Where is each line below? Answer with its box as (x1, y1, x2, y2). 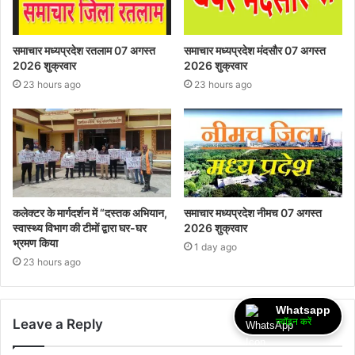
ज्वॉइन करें (276, 316, 311, 327)
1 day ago (194, 241, 237, 254)
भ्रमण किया (13, 236, 58, 250)
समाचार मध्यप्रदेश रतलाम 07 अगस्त (13, 43, 155, 57)
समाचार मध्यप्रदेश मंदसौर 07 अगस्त (184, 43, 326, 57)
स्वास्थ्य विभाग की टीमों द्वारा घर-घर (13, 221, 147, 235)
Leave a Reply (13, 316, 103, 333)
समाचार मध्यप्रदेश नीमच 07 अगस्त (184, 206, 322, 220)
